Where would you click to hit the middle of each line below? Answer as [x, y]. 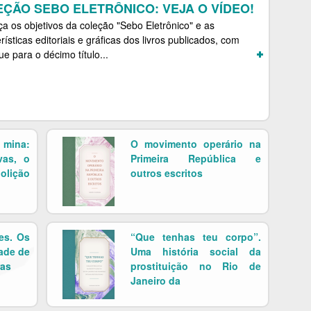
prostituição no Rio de [196, 266]
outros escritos [167, 173]
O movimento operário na [196, 144]
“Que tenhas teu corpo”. [196, 237]
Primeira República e [196, 158]
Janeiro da [155, 280]
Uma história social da [196, 251]
